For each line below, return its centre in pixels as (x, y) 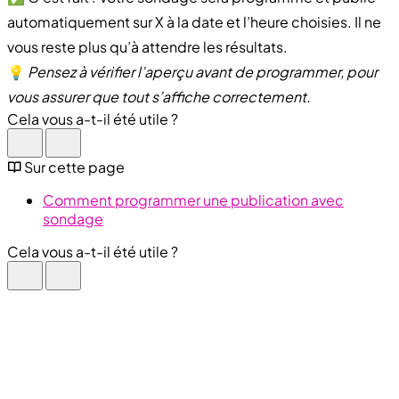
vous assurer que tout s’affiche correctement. (159, 96)
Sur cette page (74, 167)
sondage (73, 218)
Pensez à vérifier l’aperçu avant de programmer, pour (203, 71)
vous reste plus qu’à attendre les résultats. (147, 46)
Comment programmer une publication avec (193, 199)
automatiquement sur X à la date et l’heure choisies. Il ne (194, 21)
